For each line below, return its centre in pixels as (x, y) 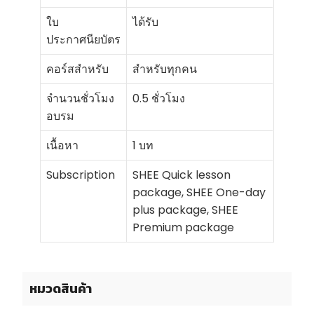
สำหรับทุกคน (165, 69)
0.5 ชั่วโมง (159, 99)
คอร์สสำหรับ (78, 69)
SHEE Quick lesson (182, 175)
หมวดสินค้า (61, 289)
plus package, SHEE (186, 210)
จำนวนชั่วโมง (81, 99)
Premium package (184, 228)
